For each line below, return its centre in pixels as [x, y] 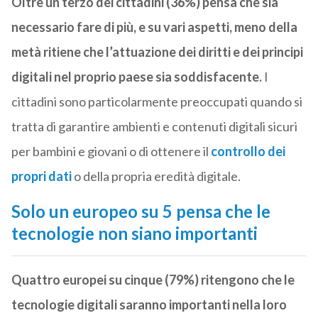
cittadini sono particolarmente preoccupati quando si [157, 102]
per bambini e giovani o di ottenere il [111, 152]
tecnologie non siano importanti [134, 234]
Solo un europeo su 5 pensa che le [141, 212]
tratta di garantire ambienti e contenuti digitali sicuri [154, 127]
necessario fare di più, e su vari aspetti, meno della [154, 27]
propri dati [41, 176]
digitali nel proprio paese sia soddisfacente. [136, 77]
